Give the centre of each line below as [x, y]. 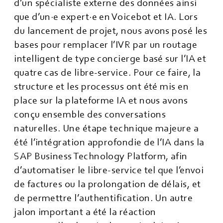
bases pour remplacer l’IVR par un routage [106, 45]
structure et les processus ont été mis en [102, 87]
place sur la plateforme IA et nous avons [101, 101]
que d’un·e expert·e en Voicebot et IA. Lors [106, 17]
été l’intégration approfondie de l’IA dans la [109, 142]
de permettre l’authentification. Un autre [104, 198]
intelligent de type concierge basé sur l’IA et [110, 59]
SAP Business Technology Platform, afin [101, 156]
